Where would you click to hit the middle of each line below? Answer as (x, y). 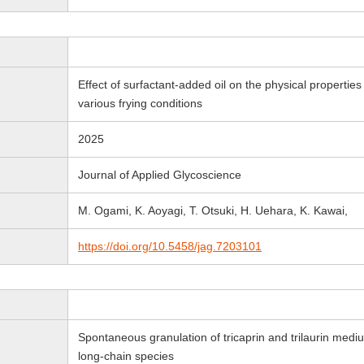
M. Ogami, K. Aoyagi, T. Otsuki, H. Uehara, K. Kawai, (213, 210)
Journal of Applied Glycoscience (160, 175)
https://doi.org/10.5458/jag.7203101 (170, 246)
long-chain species (126, 356)
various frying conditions (140, 103)
